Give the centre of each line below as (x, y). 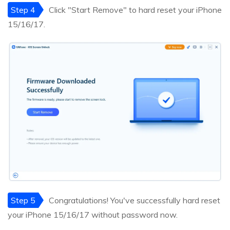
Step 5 (23, 200)
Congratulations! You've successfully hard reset (135, 200)
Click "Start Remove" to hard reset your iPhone (135, 10)
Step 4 (23, 10)
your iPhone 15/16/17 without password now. (93, 215)
